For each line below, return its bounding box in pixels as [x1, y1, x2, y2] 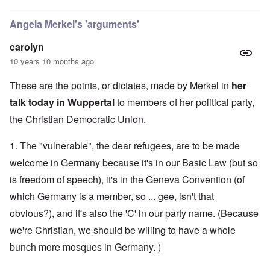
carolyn [10, 40, 44, 54]
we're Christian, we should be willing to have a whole [10, 223, 236, 237]
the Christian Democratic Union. [10, 112, 146, 127]
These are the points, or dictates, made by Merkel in [10, 78, 231, 93]
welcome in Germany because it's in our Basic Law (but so [10, 155, 258, 170]
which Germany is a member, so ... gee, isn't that [10, 189, 214, 204]
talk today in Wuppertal [10, 95, 115, 110]
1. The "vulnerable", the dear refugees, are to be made [10, 139, 240, 153]
